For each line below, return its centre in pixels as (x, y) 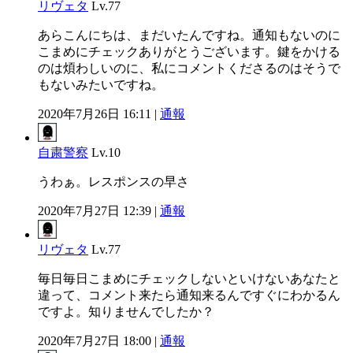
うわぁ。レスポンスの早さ (113, 181)
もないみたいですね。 (101, 84)
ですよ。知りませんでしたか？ (126, 311)
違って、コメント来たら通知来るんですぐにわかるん (189, 295)
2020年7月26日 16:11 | (99, 113)
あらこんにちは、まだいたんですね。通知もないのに (189, 35)
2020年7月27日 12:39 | (99, 210)
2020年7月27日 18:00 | (99, 340)
